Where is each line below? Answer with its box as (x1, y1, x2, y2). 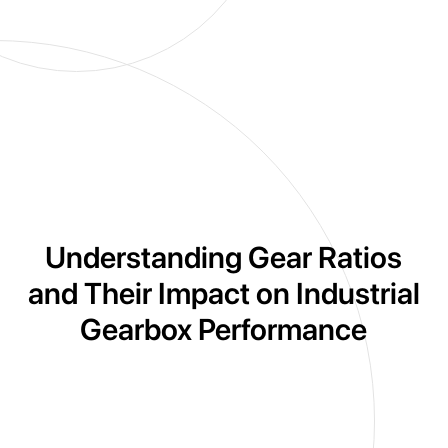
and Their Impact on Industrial (27, 274, 420, 311)
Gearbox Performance (80, 310, 368, 347)
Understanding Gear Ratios (45, 238, 403, 275)
